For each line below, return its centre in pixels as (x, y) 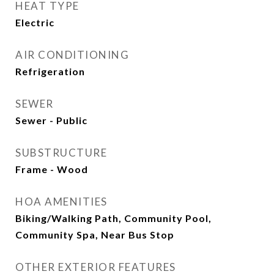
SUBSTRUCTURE (61, 153)
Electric (35, 22)
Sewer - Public (51, 120)
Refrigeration (50, 71)
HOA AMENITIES (61, 202)
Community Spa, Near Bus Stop (95, 235)
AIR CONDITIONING (72, 55)
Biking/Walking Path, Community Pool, (113, 218)
